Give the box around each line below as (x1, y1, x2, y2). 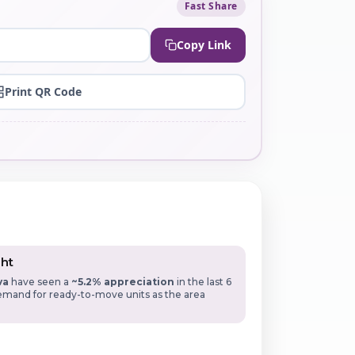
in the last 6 (174, 276, 232, 288)
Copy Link (176, 37, 231, 53)
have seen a (9, 276, 72, 288)
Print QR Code (4, 84, 82, 100)
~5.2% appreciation (71, 276, 175, 288)
